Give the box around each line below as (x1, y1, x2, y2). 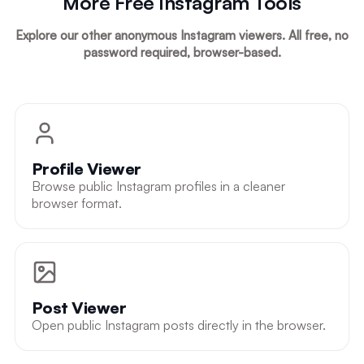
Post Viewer (31, 297, 127, 318)
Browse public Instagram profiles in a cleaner (31, 177, 285, 194)
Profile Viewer (31, 158, 141, 179)
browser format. (31, 194, 122, 211)
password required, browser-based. (83, 44, 281, 60)
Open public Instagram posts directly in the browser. (31, 316, 326, 333)
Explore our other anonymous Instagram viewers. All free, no (15, 27, 349, 43)
